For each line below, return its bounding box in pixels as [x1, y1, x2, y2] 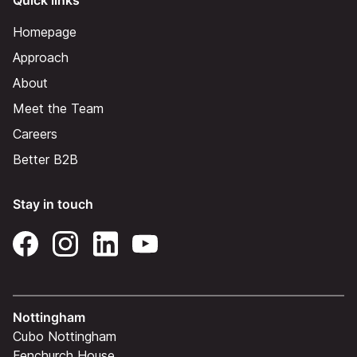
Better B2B [13, 151, 78, 168]
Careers [13, 126, 57, 143]
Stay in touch [13, 196, 93, 213]
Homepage [13, 24, 76, 41]
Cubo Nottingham [13, 328, 116, 345]
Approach [13, 49, 69, 66]
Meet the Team [13, 100, 104, 117]
